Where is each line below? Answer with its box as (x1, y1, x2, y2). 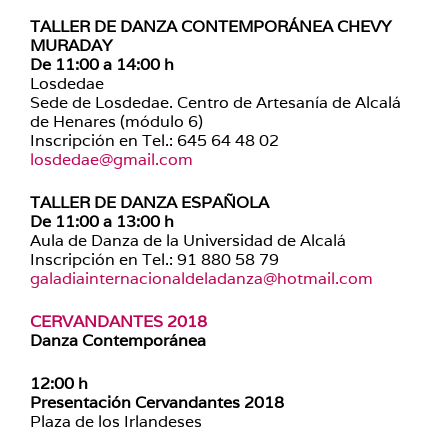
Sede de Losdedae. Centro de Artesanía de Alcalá (30, 92, 401, 113)
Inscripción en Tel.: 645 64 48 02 (30, 130, 279, 151)
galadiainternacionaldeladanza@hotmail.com (30, 268, 373, 289)
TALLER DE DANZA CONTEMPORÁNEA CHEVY (30, 16, 391, 37)
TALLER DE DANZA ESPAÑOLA (30, 192, 269, 213)
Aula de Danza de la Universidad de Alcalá (30, 230, 346, 251)
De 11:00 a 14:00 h (30, 54, 174, 75)
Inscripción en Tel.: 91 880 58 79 (30, 249, 279, 270)
